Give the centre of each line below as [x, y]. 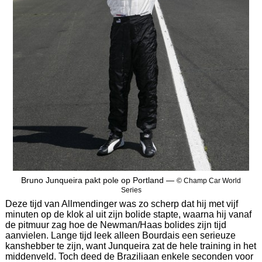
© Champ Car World [209, 181]
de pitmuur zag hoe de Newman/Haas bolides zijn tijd [116, 225]
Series [131, 190]
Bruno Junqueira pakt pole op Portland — [99, 180]
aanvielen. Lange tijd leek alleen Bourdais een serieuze [120, 236]
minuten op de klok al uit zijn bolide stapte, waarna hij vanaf [128, 215]
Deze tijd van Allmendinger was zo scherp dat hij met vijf [121, 204]
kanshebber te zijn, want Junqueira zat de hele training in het [130, 246]
